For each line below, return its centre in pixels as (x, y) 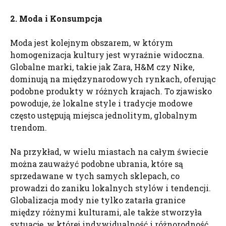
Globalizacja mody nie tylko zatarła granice (98, 200)
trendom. (29, 127)
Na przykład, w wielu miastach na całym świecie (109, 152)
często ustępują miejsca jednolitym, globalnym (104, 115)
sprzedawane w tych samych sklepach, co (95, 176)
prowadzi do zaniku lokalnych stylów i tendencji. (110, 188)
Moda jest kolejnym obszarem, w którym (92, 43)
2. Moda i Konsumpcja (56, 18)
